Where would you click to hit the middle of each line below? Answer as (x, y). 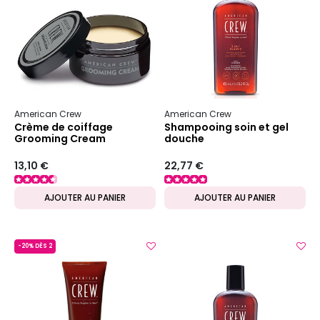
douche (184, 138)
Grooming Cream (60, 138)
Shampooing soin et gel (226, 127)
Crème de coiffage (64, 127)
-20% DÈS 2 (35, 246)
